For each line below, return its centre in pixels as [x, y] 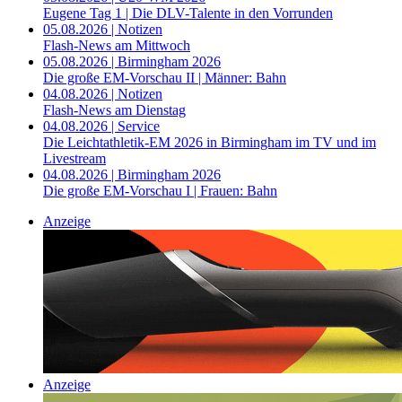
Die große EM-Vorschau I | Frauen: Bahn [160, 191]
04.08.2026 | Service [101, 127]
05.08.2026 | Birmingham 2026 [132, 62]
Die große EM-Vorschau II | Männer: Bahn [165, 78]
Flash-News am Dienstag [114, 110]
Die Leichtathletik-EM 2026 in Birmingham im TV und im [210, 143]
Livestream [74, 159]
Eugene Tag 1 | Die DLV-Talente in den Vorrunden [188, 13]
